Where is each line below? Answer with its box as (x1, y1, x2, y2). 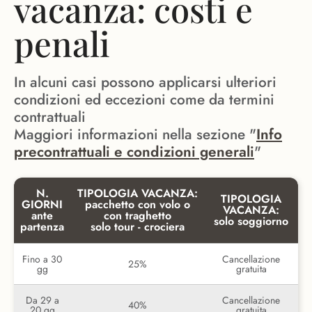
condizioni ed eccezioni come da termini (14, 89, 274, 111)
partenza (20, 219, 64, 235)
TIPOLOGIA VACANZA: (77, 185, 198, 202)
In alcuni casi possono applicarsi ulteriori (14, 72, 276, 93)
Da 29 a (25, 293, 59, 308)
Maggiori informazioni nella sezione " (14, 124, 256, 146)
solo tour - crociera (90, 219, 185, 235)
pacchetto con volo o (84, 196, 190, 213)
